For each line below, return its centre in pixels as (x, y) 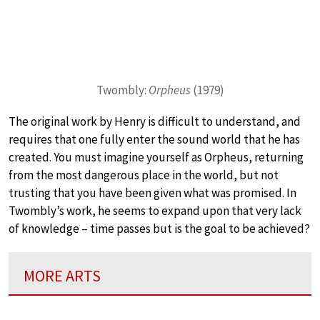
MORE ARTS (62, 276)
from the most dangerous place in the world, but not (144, 175)
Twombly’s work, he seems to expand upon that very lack (155, 211)
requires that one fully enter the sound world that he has (154, 140)
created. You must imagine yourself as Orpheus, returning (156, 157)
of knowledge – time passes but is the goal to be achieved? (159, 229)
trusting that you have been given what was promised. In (152, 193)
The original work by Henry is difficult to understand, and (155, 122)
